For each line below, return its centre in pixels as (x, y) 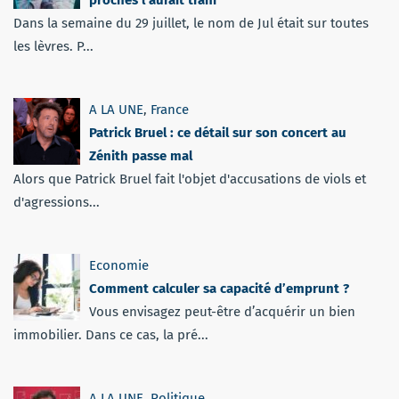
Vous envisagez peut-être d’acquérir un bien (222, 312)
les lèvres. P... (53, 47)
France (170, 110)
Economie (119, 266)
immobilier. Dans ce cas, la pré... (111, 335)
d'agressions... (57, 203)
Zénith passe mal (141, 156)
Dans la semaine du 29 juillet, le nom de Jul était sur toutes (191, 24)
